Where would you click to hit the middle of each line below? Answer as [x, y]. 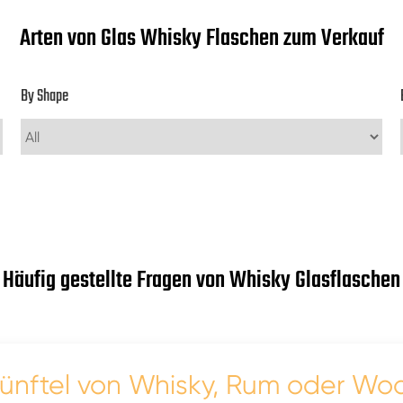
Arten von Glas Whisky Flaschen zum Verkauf [201, 39]
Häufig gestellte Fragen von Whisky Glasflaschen [201, 281]
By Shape [45, 97]
